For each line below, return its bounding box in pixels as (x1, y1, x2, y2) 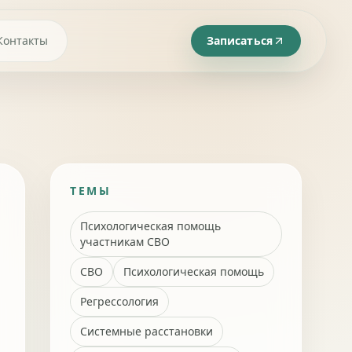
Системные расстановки (80, 324, 213, 339)
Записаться (206, 33, 273, 48)
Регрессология (80, 294, 159, 309)
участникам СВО (80, 234, 170, 249)
